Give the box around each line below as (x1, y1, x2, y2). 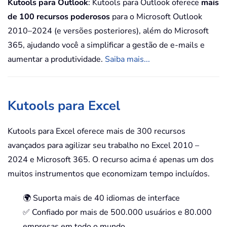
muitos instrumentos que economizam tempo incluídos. (8, 168, 210, 179)
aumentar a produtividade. (8, 54, 105, 65)
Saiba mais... (105, 54, 150, 65)
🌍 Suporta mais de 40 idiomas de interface (23, 193, 180, 204)
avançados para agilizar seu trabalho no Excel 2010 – (8, 140, 199, 151)
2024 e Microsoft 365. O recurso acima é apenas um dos (8, 154, 214, 165)
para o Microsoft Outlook (110, 11, 202, 22)
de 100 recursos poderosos (8, 11, 110, 22)
